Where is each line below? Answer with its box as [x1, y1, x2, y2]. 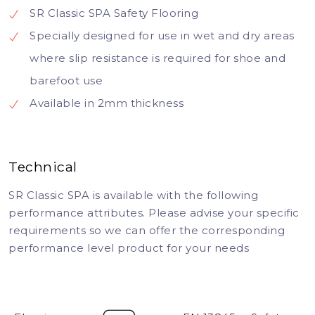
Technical [8, 157, 77, 175]
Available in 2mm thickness [30, 96, 184, 110]
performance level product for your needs [8, 240, 249, 255]
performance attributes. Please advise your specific [8, 205, 300, 219]
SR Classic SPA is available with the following [8, 188, 258, 202]
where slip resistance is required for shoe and [30, 51, 285, 65]
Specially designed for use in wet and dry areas [30, 29, 295, 43]
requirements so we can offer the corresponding [8, 223, 285, 237]
